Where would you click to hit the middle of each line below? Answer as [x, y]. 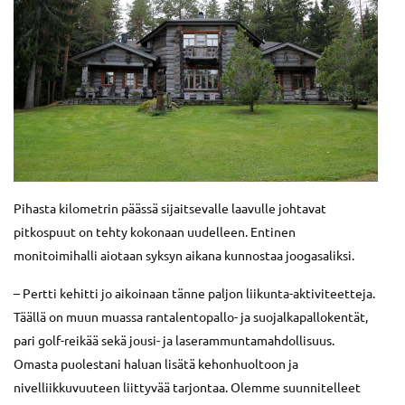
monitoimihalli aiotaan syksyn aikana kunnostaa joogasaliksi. [184, 254]
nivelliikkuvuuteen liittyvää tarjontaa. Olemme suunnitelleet [187, 386]
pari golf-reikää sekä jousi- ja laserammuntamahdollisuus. [174, 339]
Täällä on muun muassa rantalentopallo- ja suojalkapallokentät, [191, 316]
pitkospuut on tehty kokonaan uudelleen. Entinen [155, 231]
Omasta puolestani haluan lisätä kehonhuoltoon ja [156, 363]
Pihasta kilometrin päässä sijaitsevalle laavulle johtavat [170, 207]
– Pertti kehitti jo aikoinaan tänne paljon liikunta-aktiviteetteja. [194, 292]
